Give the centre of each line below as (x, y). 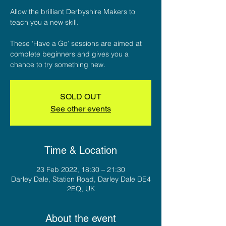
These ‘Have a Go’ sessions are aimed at (76, 43)
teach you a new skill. (44, 22)
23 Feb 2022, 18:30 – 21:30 (81, 169)
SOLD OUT (81, 96)
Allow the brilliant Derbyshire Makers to (73, 11)
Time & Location (81, 150)
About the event (81, 218)
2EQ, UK (81, 188)
